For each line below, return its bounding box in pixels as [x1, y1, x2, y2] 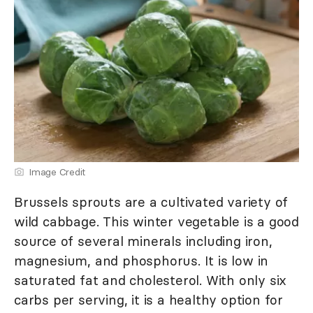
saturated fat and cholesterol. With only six [14, 271, 287, 289]
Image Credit [29, 165, 85, 178]
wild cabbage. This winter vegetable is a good [14, 212, 299, 230]
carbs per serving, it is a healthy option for [14, 291, 283, 308]
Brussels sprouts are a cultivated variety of [14, 193, 289, 210]
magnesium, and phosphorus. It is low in [14, 252, 269, 269]
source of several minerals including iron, [14, 232, 272, 249]
